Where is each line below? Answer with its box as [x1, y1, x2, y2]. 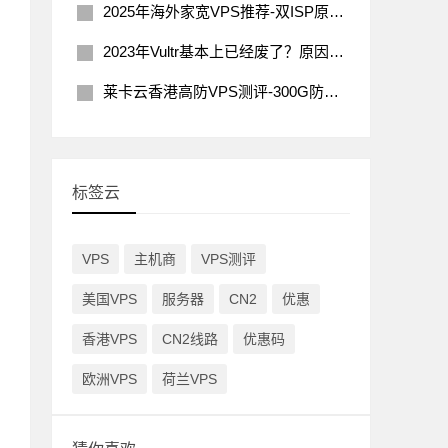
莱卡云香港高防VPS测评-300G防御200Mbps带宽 [103, 83, 324, 100]
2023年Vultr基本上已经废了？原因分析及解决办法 [103, 43, 329, 60]
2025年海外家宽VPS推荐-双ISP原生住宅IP [103, 3, 329, 20]
